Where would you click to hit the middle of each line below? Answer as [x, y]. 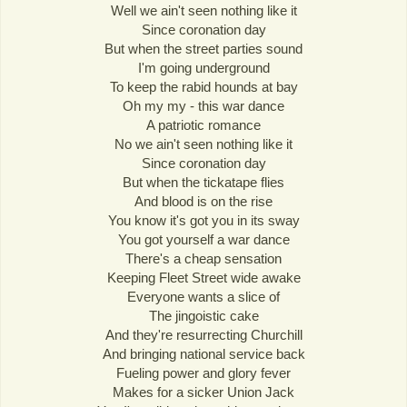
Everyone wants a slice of [203, 297]
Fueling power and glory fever [203, 373]
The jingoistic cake [203, 316]
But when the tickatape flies [203, 182]
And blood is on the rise [203, 201]
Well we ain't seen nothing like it [203, 10]
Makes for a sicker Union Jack [203, 392]
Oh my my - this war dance [203, 106]
